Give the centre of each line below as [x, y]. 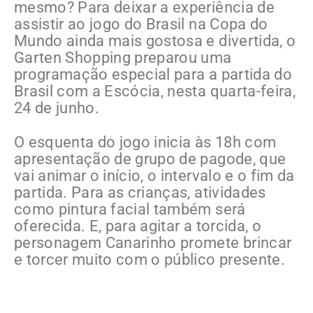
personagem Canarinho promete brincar [153, 243]
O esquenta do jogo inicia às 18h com [145, 143]
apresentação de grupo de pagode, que [150, 159]
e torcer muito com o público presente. [152, 260]
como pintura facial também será [130, 210]
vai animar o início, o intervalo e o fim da [154, 176]
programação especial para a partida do [153, 75]
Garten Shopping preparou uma [123, 58]
